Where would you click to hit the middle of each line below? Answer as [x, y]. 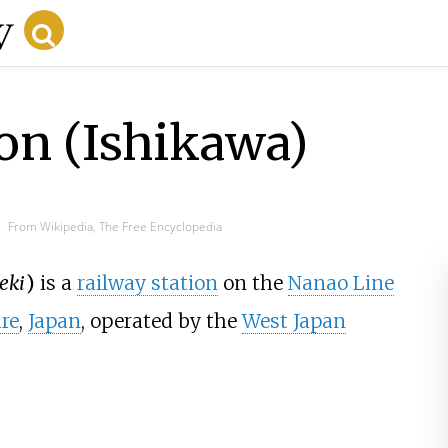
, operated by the [161, 321]
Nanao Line [341, 283]
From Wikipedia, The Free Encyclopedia [114, 226]
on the [253, 283]
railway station [148, 283]
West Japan [293, 321]
